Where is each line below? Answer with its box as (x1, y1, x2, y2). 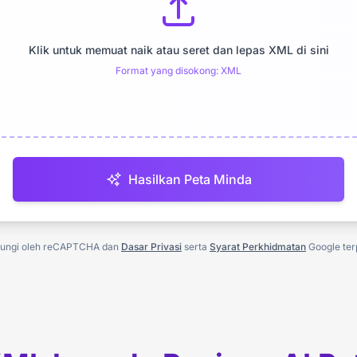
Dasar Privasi (121, 241, 182, 253)
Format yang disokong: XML (116, 65, 241, 76)
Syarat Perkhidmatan (210, 241, 306, 253)
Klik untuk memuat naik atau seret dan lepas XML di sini (28, 43, 329, 57)
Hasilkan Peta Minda (127, 171, 252, 187)
